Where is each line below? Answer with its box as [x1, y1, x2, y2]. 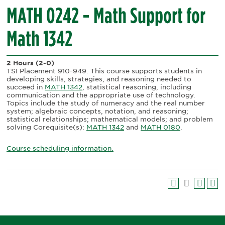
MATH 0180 [141, 123, 180, 131]
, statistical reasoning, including [82, 83, 191, 91]
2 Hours [7, 59, 34, 67]
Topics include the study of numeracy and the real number [7, 99, 205, 107]
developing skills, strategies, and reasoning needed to [7, 75, 191, 83]
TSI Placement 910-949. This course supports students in [7, 67, 202, 75]
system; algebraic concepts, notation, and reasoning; [7, 107, 188, 115]
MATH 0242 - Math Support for [7, 3, 205, 28]
